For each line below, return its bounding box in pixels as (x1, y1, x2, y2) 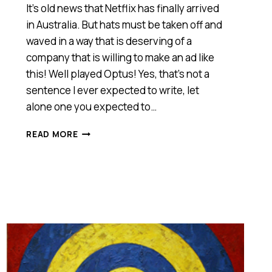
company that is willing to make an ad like (26, 50, 215, 64)
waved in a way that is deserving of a (26, 33, 192, 48)
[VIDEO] (77, 239, 113, 251)
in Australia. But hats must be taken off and (26, 17, 223, 32)
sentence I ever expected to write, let (26, 83, 200, 97)
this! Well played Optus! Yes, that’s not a (26, 66, 210, 81)
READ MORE (26, 128, 78, 140)
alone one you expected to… (26, 99, 157, 114)
